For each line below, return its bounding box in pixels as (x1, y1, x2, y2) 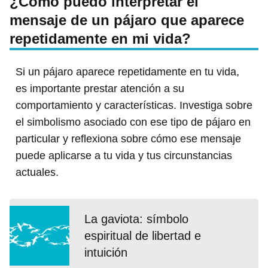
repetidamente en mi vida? (10, 30, 191, 47)
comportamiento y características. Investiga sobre (16, 99, 252, 111)
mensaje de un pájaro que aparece (10, 11, 244, 28)
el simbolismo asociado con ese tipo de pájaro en (16, 115, 251, 128)
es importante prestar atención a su (16, 82, 184, 95)
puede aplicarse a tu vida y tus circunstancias (16, 149, 232, 162)
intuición (84, 245, 127, 259)
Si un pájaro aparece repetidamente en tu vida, (16, 65, 239, 78)
